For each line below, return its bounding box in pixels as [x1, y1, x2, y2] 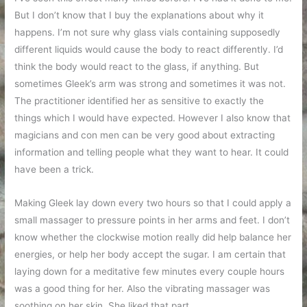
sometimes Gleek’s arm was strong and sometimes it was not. [14, 77, 286, 89]
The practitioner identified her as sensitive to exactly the [14, 95, 265, 106]
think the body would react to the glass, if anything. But [14, 60, 260, 72]
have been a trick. [14, 163, 95, 175]
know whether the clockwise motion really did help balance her [14, 231, 292, 243]
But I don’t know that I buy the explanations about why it [14, 9, 265, 21]
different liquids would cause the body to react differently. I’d [14, 43, 284, 55]
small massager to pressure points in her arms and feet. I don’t [14, 214, 291, 225]
